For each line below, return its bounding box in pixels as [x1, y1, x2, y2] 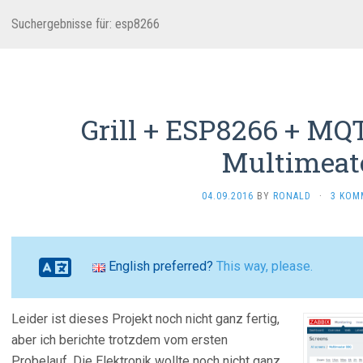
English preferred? [105, 258, 216, 275]
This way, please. [216, 258, 313, 275]
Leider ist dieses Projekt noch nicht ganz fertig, [11, 311, 280, 327]
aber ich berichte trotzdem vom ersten [11, 332, 228, 348]
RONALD [272, 190, 311, 202]
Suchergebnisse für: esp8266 [11, 16, 160, 32]
